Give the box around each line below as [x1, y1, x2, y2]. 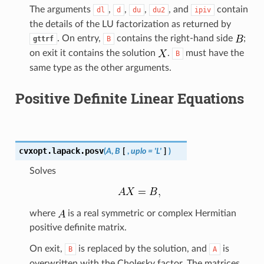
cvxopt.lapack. [18, 146, 85, 156]
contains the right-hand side [114, 33, 235, 43]
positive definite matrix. [29, 222, 127, 232]
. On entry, [57, 33, 103, 43]
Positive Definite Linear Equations [15, 88, 244, 108]
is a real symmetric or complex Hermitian [65, 208, 236, 218]
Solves [29, 166, 56, 176]
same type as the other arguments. [29, 62, 171, 72]
